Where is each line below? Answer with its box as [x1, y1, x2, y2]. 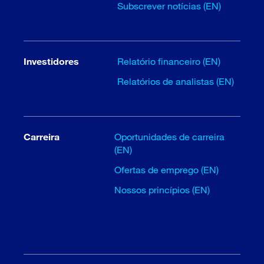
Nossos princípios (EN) [114, 183, 210, 195]
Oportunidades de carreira [114, 130, 225, 142]
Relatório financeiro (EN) [117, 55, 221, 67]
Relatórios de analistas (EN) [117, 75, 235, 87]
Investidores [24, 55, 79, 67]
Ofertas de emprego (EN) [114, 163, 219, 175]
